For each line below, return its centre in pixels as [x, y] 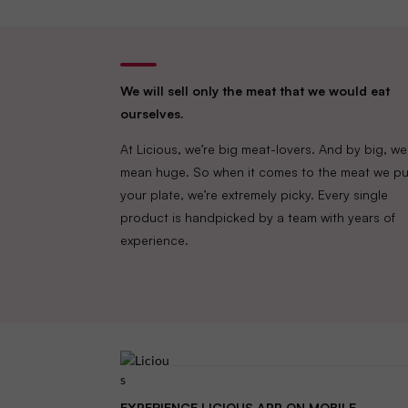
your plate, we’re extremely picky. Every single [255, 194]
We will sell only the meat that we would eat [255, 91]
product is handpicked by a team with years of [258, 217]
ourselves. [153, 113]
